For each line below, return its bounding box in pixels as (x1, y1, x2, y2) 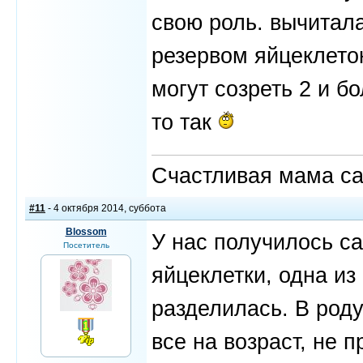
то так (152, 109, 218, 135)
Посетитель (62, 241, 109, 250)
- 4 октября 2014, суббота (45, 203, 166, 214)
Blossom (65, 226, 107, 237)
